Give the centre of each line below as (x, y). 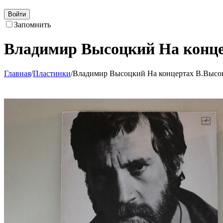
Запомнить (32, 25)
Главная (17, 73)
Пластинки (52, 73)
